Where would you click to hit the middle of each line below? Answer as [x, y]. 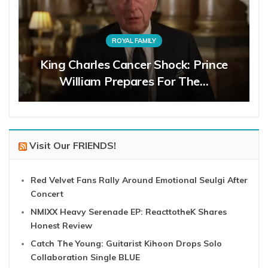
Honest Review [61, 225]
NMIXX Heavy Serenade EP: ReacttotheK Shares [129, 211]
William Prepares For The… [134, 81]
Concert [47, 194]
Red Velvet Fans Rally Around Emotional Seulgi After [139, 180]
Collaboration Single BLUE [85, 257]
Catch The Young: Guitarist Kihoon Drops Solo [126, 243]
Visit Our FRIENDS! [73, 145]
